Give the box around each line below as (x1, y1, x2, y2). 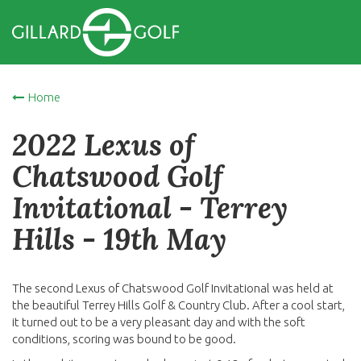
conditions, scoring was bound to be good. (12, 332, 239, 346)
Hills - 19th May (12, 221, 226, 258)
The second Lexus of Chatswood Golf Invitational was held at (12, 281, 334, 295)
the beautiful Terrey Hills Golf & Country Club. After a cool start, (12, 298, 345, 312)
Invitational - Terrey (12, 189, 288, 226)
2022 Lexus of (12, 127, 195, 164)
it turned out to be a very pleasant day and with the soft (12, 315, 305, 329)
